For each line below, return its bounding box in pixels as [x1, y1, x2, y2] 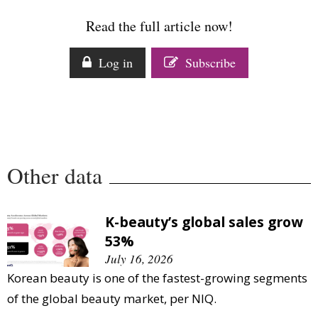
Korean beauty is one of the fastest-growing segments [7, 269, 307, 286]
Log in [99, 53, 133, 71]
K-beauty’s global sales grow [105, 212, 303, 231]
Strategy [14, 43, 64, 60]
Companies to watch [14, 84, 135, 102]
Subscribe [185, 53, 236, 71]
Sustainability [14, 105, 96, 122]
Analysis [14, 23, 62, 40]
